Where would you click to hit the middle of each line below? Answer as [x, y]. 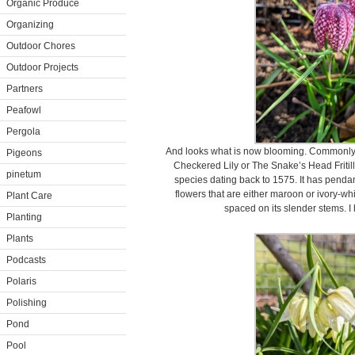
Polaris [21, 281]
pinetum [24, 174]
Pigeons [24, 153]
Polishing [27, 303]
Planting [24, 217]
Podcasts [26, 260]
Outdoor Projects [42, 67]
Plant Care [29, 196]
